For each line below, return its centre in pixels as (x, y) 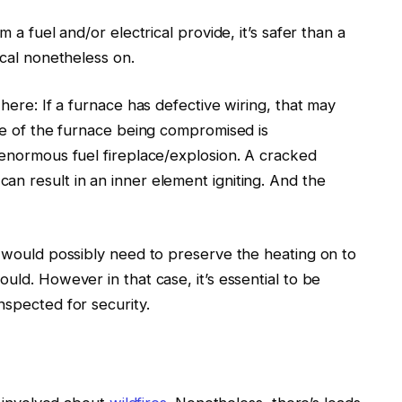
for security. (106, 304)
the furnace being (93, 131)
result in (58, 181)
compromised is (212, 131)
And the (297, 181)
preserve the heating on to (260, 253)
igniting (237, 181)
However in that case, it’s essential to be (177, 279)
